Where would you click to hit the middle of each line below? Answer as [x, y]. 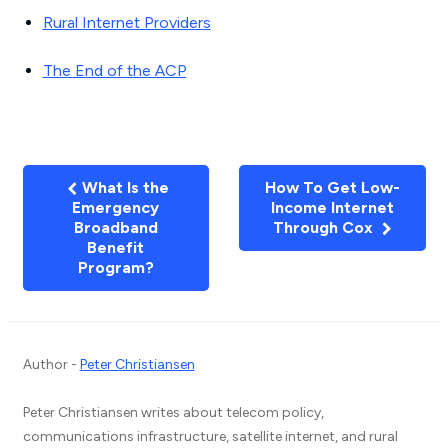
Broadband [115, 227]
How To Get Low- [332, 187]
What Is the [124, 187]
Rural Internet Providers [126, 22]
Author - [51, 364]
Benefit [116, 247]
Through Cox [324, 227]
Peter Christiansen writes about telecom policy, [173, 412]
